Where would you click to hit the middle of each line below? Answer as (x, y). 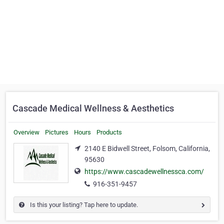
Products (109, 132)
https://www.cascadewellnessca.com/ (144, 172)
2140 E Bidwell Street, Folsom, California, (147, 148)
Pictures (57, 132)
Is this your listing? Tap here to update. (83, 205)
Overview (26, 132)
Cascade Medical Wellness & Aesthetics (93, 108)
